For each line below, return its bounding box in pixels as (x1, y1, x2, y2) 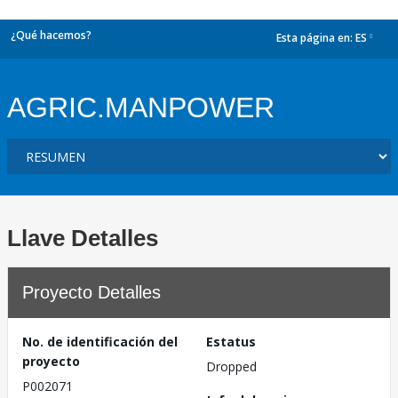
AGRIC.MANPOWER (7, 92, 275, 123)
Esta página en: (276, 30, 355, 46)
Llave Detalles (7, 225, 158, 251)
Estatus (206, 333, 256, 350)
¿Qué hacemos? (11, 28, 92, 43)
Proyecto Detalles (22, 283, 161, 302)
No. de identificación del (22, 333, 178, 350)
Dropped (206, 358, 257, 375)
